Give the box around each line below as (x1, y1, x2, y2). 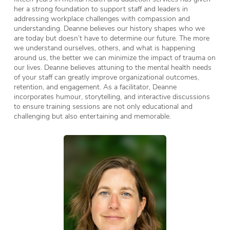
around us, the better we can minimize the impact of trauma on (13, 52, 216, 62)
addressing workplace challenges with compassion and (13, 13, 190, 23)
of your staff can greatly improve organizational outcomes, (13, 71, 199, 82)
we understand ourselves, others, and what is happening (13, 42, 195, 52)
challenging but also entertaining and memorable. (13, 110, 171, 121)
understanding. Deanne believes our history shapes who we (13, 23, 205, 33)
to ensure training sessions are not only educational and (13, 101, 193, 111)
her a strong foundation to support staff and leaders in (13, 3, 188, 13)
